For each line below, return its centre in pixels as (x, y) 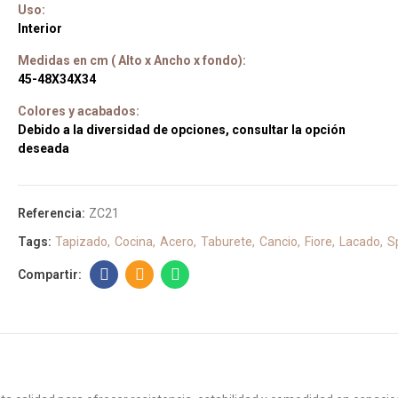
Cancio (279, 242)
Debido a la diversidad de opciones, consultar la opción (182, 130)
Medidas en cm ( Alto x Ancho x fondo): (132, 60)
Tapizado (81, 242)
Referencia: (53, 213)
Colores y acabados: (79, 111)
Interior (40, 28)
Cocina (134, 242)
